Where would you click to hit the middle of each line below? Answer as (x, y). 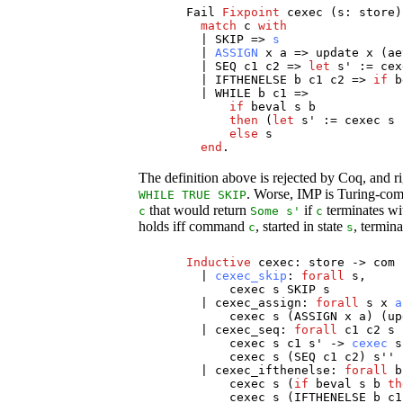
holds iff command (194, 227)
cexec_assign (259, 303)
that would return (198, 210)
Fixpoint (251, 13)
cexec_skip (251, 276)
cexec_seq (248, 330)
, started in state (301, 227)
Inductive (219, 263)
